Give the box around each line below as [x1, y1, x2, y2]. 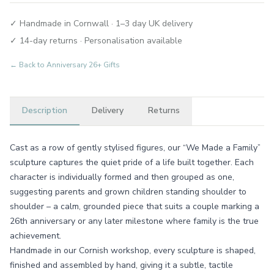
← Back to [10, 60, 46, 70]
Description [22, 105, 67, 116]
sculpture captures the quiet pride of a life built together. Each [10, 157, 254, 168]
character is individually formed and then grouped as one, [10, 171, 234, 183]
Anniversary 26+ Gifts [46, 60, 120, 70]
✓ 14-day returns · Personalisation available [10, 35, 182, 46]
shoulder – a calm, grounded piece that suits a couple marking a [10, 201, 259, 212]
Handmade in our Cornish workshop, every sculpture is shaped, [10, 245, 256, 256]
